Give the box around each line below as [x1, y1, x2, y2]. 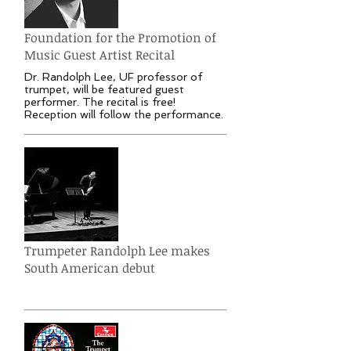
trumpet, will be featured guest [24, 82, 184, 96]
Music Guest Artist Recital [24, 45, 175, 63]
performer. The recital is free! [24, 95, 176, 108]
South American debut [24, 259, 155, 277]
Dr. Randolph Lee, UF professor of [24, 70, 202, 83]
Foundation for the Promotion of [24, 28, 216, 46]
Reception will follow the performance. [24, 107, 223, 121]
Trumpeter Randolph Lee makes [24, 241, 210, 259]
